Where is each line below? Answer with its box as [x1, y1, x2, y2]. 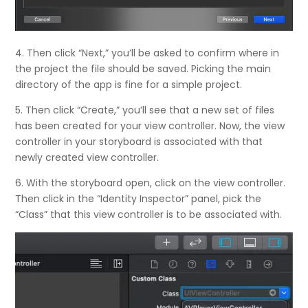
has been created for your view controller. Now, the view [15, 118, 285, 133]
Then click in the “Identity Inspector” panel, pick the [15, 191, 262, 206]
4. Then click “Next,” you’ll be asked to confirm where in [15, 45, 280, 60]
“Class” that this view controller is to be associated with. [15, 207, 283, 221]
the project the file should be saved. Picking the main [15, 61, 272, 76]
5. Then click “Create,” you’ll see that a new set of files [15, 102, 275, 117]
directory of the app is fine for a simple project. [15, 77, 243, 91]
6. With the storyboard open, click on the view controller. [15, 175, 286, 190]
